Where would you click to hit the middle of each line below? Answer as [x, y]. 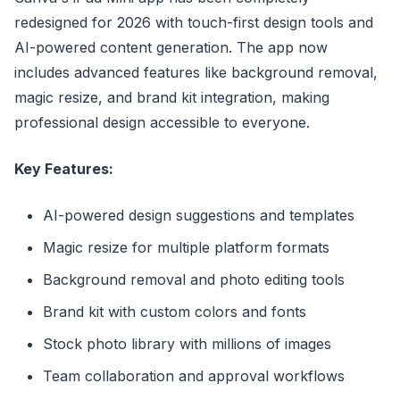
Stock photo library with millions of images [187, 344]
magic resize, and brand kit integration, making [172, 98]
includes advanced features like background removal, [196, 73]
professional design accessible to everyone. [162, 123]
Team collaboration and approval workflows [194, 376]
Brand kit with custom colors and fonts [175, 312]
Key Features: [64, 169]
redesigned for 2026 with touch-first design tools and [194, 23]
